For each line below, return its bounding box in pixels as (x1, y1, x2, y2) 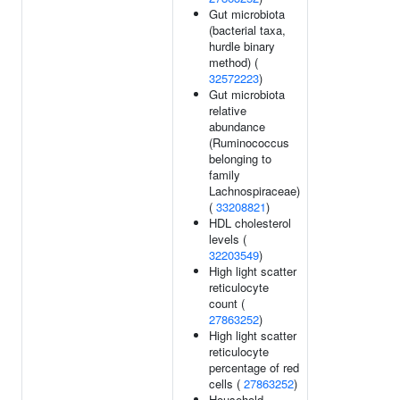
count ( (209, 295, 245, 312)
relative (209, 102, 246, 119)
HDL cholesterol (209, 214, 291, 231)
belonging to (209, 150, 271, 167)
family (209, 166, 240, 183)
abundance (209, 118, 265, 135)
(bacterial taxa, (209, 21, 286, 38)
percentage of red (209, 359, 299, 376)
